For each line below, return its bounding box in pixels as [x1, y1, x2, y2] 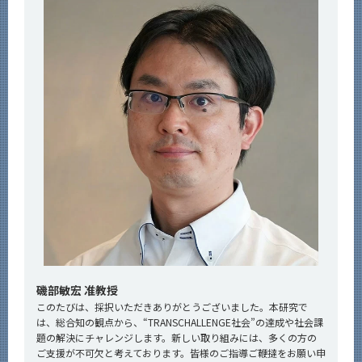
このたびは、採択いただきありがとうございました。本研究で [36, 299, 308, 314]
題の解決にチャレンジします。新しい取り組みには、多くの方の [36, 330, 317, 344]
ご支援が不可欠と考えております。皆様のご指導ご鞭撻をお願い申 [36, 345, 326, 360]
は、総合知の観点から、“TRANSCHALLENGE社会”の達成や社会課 [36, 314, 323, 329]
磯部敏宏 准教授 [36, 281, 118, 298]
